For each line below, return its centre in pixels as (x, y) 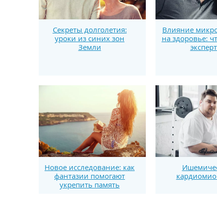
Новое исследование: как (90, 167)
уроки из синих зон (90, 39)
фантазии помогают (90, 176)
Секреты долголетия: (90, 30)
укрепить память (90, 184)
